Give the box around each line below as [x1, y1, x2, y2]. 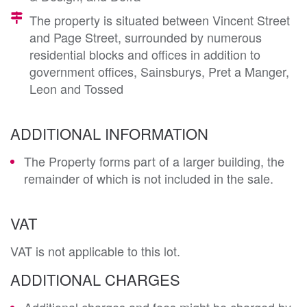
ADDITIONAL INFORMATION [10, 122, 208, 144]
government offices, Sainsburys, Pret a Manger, [29, 62, 289, 80]
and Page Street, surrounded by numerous [29, 27, 262, 46]
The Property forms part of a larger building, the [24, 151, 284, 170]
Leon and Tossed [29, 79, 123, 97]
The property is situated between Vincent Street [29, 10, 290, 29]
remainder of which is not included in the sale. [24, 169, 273, 187]
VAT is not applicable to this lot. [10, 241, 180, 260]
